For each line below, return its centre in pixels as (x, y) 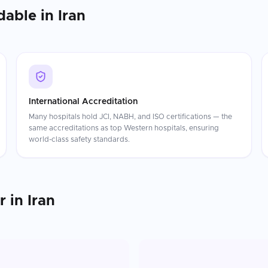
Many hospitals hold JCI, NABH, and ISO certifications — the (130, 117)
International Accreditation (83, 102)
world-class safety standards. (79, 139)
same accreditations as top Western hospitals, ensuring (124, 128)
